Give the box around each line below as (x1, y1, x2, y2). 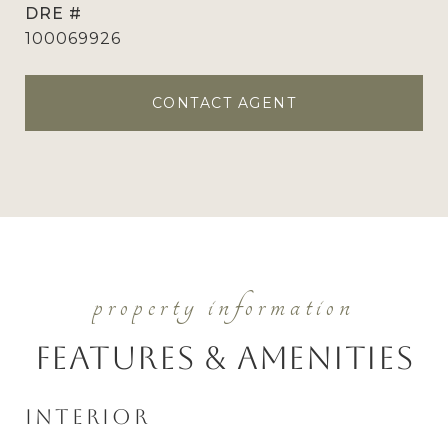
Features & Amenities (34, 339, 414, 376)
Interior (25, 404, 150, 429)
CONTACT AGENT (151, 94, 297, 112)
